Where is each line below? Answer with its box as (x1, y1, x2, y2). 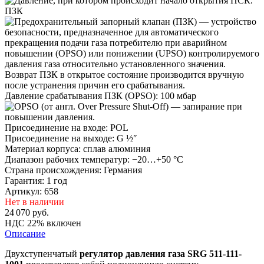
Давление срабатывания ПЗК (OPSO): (5, 90, 158, 101)
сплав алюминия (81, 143, 150, 154)
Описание (5, 228, 45, 239)
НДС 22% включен (5, 217, 81, 228)
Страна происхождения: (5, 164, 101, 175)
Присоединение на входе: (5, 122, 108, 133)
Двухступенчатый (5, 248, 80, 259)
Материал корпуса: (5, 143, 81, 154)
